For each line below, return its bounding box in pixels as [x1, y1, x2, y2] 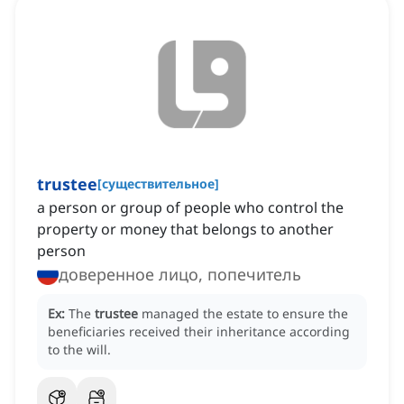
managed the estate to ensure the [142, 305, 348, 323]
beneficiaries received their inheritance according [48, 323, 350, 341]
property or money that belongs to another [37, 219, 334, 240]
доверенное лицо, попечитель [59, 263, 301, 286]
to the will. [48, 341, 111, 359]
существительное [102, 175, 215, 193]
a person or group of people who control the [37, 197, 344, 218]
